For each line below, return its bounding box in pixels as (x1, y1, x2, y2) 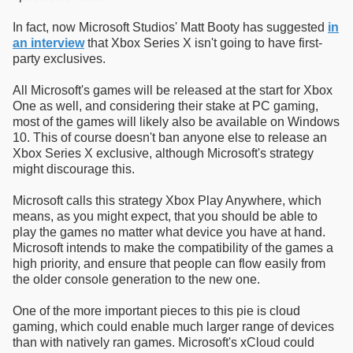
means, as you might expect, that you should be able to (13, 209, 318, 223)
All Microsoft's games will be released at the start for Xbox (13, 83, 333, 97)
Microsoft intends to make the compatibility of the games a (13, 240, 333, 255)
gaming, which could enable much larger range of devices (13, 319, 334, 333)
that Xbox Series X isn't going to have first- (84, 35, 322, 50)
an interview (13, 35, 84, 50)
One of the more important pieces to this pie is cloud (13, 303, 300, 318)
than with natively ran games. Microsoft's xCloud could (13, 335, 314, 349)
